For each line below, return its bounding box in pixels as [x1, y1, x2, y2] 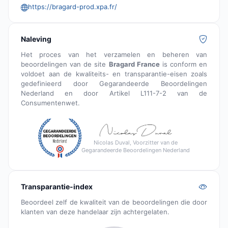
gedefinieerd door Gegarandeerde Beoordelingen [21, 79, 207, 88]
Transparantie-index [21, 182, 93, 191]
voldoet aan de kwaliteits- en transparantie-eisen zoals [21, 70, 207, 78]
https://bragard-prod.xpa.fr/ [28, 3, 117, 11]
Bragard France [108, 60, 160, 69]
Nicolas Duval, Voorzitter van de [94, 138, 178, 146]
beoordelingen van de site [21, 60, 109, 69]
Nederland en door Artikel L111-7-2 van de [21, 89, 207, 98]
